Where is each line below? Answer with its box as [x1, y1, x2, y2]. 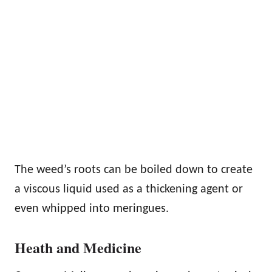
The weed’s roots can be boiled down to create [15, 163, 253, 176]
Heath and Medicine [15, 236, 141, 258]
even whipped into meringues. [15, 202, 169, 215]
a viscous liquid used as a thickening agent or [15, 183, 243, 195]
